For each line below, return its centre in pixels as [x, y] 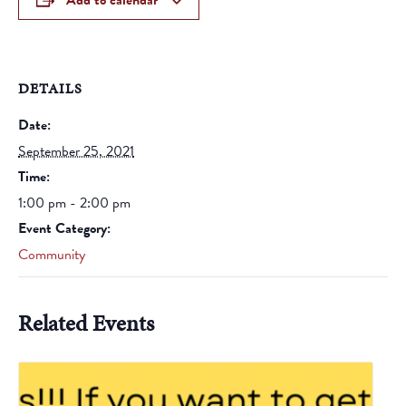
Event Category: [64, 228]
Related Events [86, 323]
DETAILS [50, 88]
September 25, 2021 [76, 151]
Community [52, 255]
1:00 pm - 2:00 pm [74, 203]
